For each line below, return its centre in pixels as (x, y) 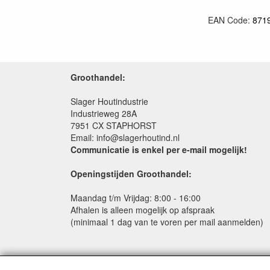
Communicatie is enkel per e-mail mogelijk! (159, 149)
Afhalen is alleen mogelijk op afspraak (143, 210)
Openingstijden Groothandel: (131, 174)
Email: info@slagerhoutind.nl (125, 137)
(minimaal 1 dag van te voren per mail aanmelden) (167, 222)
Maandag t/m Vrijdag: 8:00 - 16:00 (136, 198)
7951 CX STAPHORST (114, 125)
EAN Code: (230, 20)
